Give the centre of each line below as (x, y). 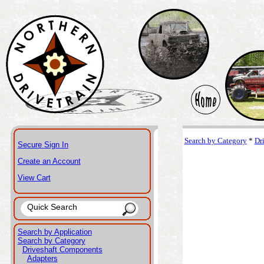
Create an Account (49, 161)
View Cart (34, 178)
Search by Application (55, 232)
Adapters (42, 258)
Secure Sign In (43, 145)
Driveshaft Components (62, 250)
